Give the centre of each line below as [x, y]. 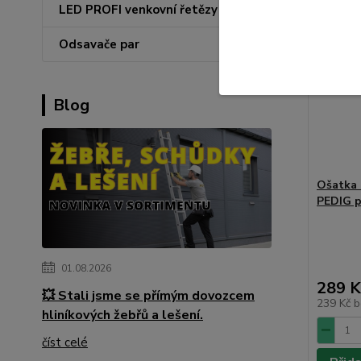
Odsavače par [99, 44]
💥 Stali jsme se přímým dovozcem [148, 295]
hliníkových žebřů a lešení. [122, 315]
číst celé [65, 342]
